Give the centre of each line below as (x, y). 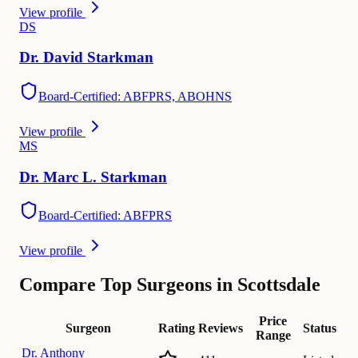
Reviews (221, 328)
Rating (177, 328)
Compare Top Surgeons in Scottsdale (170, 285)
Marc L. (70, 177)
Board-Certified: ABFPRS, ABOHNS (135, 96)
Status (320, 328)
